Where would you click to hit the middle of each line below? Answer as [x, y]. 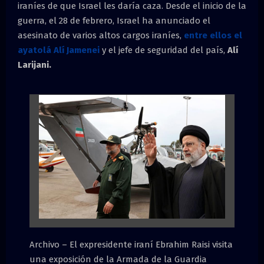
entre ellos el [213, 35]
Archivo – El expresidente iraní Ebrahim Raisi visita [131, 245]
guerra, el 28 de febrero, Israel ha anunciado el [114, 20]
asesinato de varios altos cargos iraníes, [101, 35]
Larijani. [34, 65]
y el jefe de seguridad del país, [164, 50]
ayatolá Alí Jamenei [59, 50]
